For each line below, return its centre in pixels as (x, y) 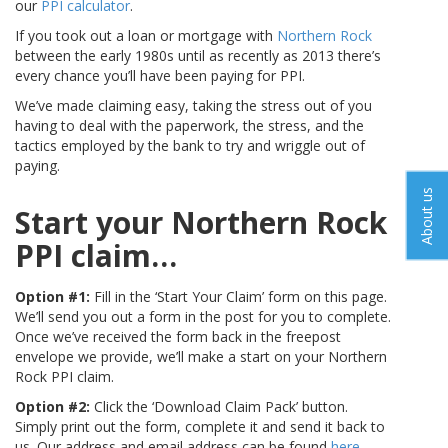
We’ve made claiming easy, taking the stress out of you (193, 106)
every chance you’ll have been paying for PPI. (160, 76)
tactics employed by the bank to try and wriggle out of (190, 146)
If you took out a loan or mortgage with (146, 36)
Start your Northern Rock (201, 223)
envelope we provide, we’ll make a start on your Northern (201, 357)
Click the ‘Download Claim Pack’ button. (219, 407)
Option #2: (52, 407)
